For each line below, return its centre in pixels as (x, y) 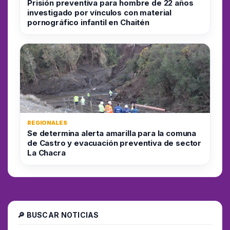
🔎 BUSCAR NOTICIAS (58, 215)
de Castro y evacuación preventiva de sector (114, 143)
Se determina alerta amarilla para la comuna (112, 133)
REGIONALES (47, 122)
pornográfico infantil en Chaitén (88, 22)
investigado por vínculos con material (100, 12)
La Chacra (46, 152)
